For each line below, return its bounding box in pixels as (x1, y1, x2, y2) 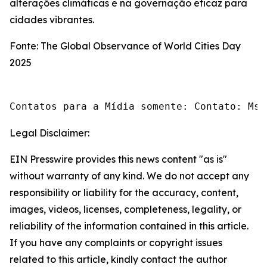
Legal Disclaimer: (10, 127, 89, 139)
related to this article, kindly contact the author (10, 253, 227, 265)
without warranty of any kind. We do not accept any (10, 170, 249, 182)
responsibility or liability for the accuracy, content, (10, 187, 238, 198)
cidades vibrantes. (10, 14, 94, 26)
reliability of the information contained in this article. (10, 220, 249, 232)
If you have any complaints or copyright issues (10, 237, 222, 249)
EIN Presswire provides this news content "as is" (10, 153, 227, 165)
